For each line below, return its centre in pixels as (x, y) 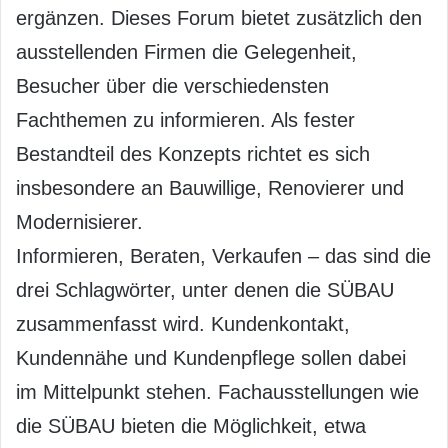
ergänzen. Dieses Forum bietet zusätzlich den (219, 17)
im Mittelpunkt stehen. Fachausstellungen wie (217, 391)
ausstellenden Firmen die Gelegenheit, (186, 51)
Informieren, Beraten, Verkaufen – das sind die (223, 255)
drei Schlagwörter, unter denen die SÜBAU (205, 289)
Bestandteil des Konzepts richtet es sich (193, 153)
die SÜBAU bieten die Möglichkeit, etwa (191, 425)
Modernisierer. (79, 221)
